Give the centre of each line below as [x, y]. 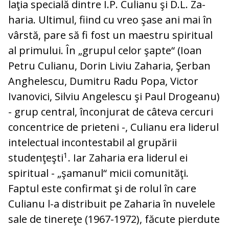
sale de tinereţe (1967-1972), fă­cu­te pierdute [114, 219]
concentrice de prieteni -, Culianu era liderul [113, 127]
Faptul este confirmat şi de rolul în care [102, 189]
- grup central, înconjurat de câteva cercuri [111, 112]
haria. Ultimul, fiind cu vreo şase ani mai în [110, 20]
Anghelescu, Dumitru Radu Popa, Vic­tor [103, 81]
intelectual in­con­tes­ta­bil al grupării [93, 143]
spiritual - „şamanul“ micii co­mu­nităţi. [98, 173]
